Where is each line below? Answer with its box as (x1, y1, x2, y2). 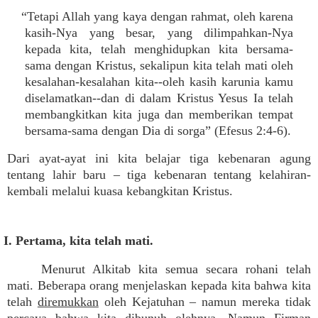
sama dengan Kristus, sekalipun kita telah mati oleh (25, 58, 293, 72)
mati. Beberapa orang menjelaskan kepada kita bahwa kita (7, 278, 311, 292)
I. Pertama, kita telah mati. (4, 234, 153, 248)
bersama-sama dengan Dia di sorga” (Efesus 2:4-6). (25, 124, 291, 138)
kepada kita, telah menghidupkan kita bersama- (25, 42, 293, 56)
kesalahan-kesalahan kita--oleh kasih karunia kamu (25, 75, 293, 89)
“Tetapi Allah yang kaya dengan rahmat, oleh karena (21, 9, 293, 23)
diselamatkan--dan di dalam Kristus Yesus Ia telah (25, 91, 293, 105)
